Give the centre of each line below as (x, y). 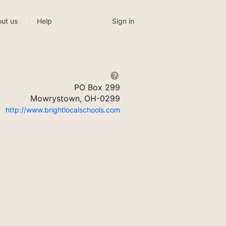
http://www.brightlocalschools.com (63, 110)
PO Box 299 (97, 88)
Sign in (123, 21)
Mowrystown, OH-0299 (75, 99)
